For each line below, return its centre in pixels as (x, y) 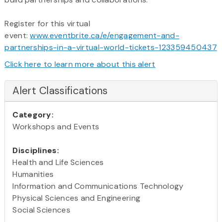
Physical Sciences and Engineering (77, 198)
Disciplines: (36, 150)
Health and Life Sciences (58, 162)
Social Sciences (41, 210)
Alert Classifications (60, 90)
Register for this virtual (47, 23)
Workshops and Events (56, 126)
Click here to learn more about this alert (80, 64)
